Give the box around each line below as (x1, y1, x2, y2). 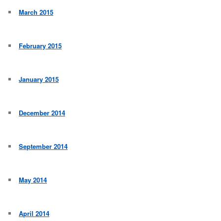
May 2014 (19, 175, 47, 185)
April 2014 (19, 209, 50, 219)
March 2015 (19, 7, 54, 17)
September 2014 (19, 142, 68, 151)
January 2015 (19, 74, 59, 84)
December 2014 (19, 108, 66, 118)
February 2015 (19, 41, 62, 51)
